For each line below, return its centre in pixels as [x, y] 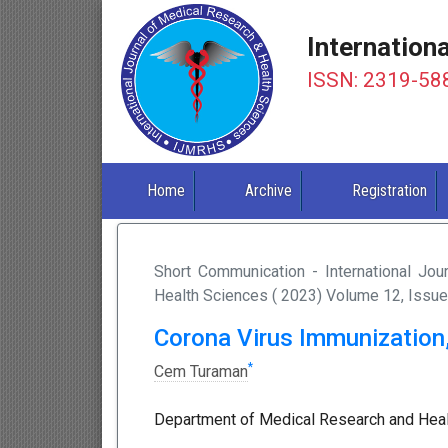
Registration [390, 191]
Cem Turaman [201, 372]
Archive [269, 191]
